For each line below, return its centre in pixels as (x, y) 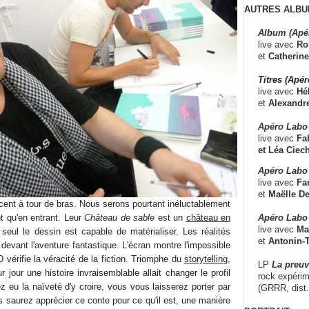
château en (208, 217)
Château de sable (119, 217)
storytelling (206, 259)
